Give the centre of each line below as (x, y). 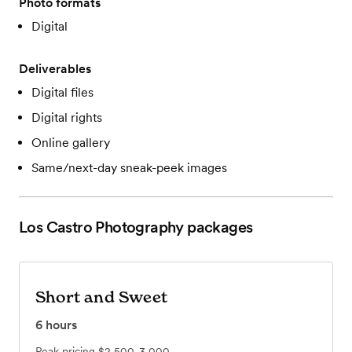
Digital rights (67, 118)
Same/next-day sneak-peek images (129, 168)
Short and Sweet (101, 297)
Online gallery (71, 143)
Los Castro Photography (101, 227)
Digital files (62, 93)
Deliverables (55, 69)
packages (218, 227)
